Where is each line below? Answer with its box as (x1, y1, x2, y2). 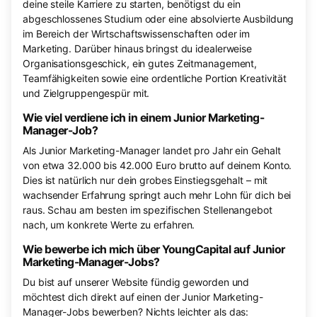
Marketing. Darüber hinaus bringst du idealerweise (23, 42, 253, 55)
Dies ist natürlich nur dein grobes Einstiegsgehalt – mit (23, 174, 268, 187)
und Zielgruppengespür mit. (23, 87, 150, 100)
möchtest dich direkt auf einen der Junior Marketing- (23, 291, 263, 304)
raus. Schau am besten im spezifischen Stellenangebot (23, 204, 272, 217)
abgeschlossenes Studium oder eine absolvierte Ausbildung (23, 13, 294, 25)
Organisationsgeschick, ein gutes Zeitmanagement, (23, 57, 258, 70)
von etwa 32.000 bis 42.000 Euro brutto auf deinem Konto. (23, 159, 292, 172)
